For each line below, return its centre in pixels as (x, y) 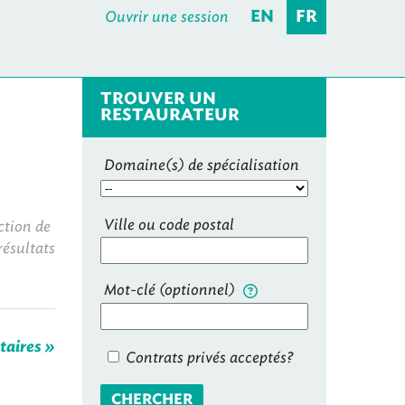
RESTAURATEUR (170, 116)
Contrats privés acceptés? (207, 357)
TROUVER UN (158, 99)
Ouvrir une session (167, 17)
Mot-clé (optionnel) (171, 290)
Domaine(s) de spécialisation (202, 165)
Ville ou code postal (169, 225)
